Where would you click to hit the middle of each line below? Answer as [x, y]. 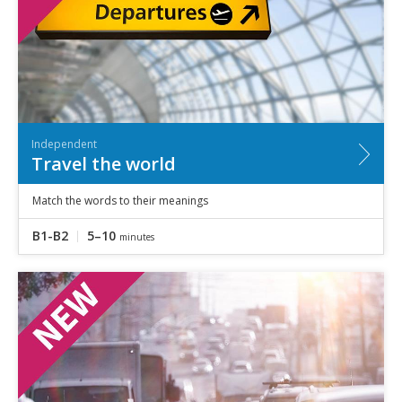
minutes [137, 236]
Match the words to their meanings [120, 200]
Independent [64, 144]
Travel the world [104, 163]
